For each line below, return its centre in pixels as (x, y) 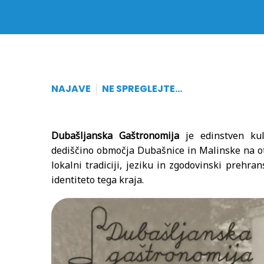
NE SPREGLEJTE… (142, 89)
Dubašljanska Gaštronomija (115, 136)
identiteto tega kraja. (98, 180)
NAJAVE (71, 89)
